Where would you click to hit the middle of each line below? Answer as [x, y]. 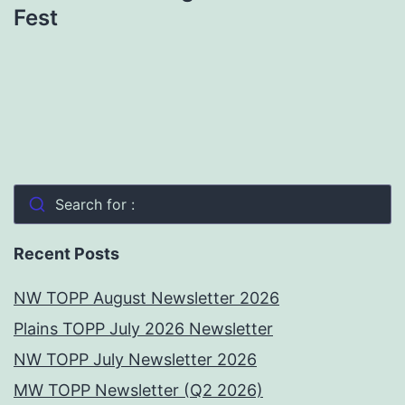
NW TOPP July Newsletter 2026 [135, 360]
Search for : [94, 205]
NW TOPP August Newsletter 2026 [146, 298]
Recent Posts [66, 254]
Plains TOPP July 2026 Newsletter [143, 329]
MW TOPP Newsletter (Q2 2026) [138, 391]
